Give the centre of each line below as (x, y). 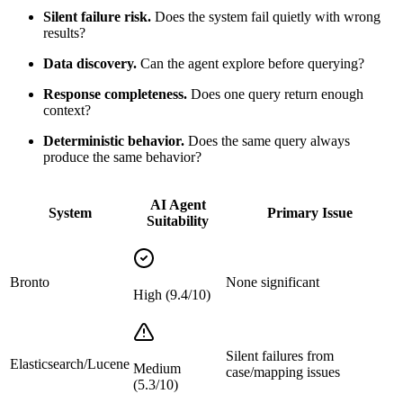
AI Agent (178, 204)
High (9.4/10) (172, 294)
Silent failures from (280, 355)
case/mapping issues (283, 372)
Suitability (178, 220)
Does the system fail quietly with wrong (266, 16)
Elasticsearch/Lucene (70, 363)
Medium (157, 368)
